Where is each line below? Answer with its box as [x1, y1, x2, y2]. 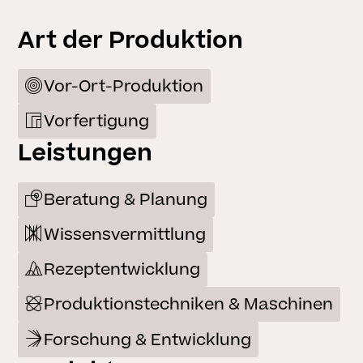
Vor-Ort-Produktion [44, 75, 204, 99]
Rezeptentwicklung [44, 258, 201, 282]
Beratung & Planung [44, 187, 208, 211]
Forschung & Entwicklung [44, 327, 252, 352]
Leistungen [17, 136, 152, 171]
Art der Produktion [17, 23, 243, 58]
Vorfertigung [44, 109, 150, 134]
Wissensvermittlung [44, 222, 207, 246]
